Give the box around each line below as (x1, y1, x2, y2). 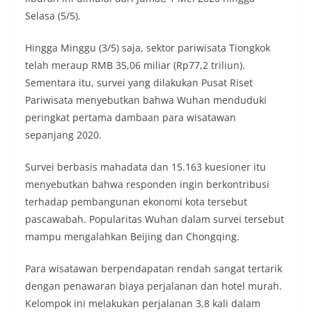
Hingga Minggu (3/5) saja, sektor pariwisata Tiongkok (25, 41, 270, 55)
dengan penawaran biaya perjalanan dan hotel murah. (25, 279, 282, 293)
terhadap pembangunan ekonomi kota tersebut (25, 195, 247, 209)
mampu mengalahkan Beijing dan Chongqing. (25, 230, 240, 244)
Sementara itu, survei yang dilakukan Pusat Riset (25, 76, 253, 90)
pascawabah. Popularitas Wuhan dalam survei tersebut (25, 212, 284, 226)
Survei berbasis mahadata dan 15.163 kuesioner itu (25, 160, 266, 174)
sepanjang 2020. (25, 128, 102, 142)
